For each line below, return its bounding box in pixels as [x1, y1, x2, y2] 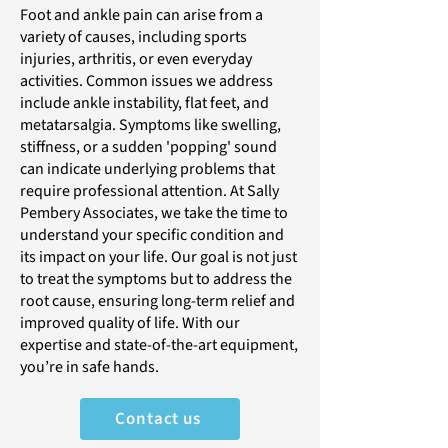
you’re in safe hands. [20, 356, 159, 379]
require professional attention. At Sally [20, 180, 279, 203]
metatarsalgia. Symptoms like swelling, [20, 114, 281, 137]
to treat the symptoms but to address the [20, 268, 292, 291]
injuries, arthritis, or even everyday [20, 48, 252, 71]
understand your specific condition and [20, 224, 284, 247]
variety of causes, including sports [20, 26, 247, 49]
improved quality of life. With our [20, 312, 240, 335]
